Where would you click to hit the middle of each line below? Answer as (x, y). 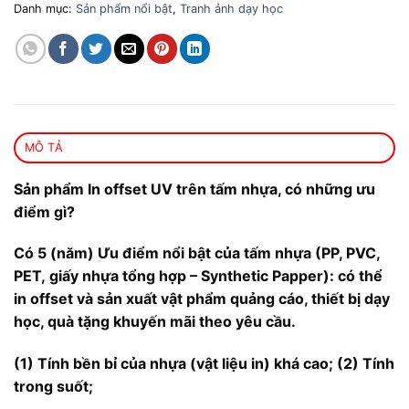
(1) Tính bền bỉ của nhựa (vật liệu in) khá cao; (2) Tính (204, 364)
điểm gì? (44, 211)
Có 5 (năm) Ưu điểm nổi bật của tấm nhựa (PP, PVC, (197, 253)
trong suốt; (53, 387)
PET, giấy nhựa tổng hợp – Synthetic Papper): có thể (198, 276)
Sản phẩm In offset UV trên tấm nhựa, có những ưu (194, 189)
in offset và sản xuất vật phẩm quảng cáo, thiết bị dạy (202, 299)
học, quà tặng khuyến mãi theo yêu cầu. (155, 322)
